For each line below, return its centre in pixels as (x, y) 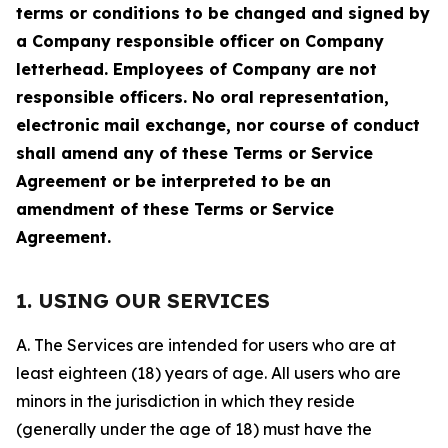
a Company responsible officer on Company (200, 41)
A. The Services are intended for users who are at (206, 345)
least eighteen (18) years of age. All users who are (208, 373)
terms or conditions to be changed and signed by (223, 13)
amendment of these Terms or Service (175, 209)
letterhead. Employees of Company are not (196, 69)
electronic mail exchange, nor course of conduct (218, 125)
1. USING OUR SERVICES (143, 300)
